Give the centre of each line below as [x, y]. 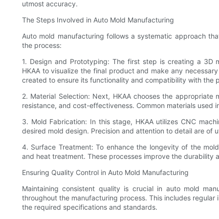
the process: [42, 45]
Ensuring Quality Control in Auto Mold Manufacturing [105, 173]
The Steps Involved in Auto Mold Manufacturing [98, 20]
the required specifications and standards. [90, 207]
